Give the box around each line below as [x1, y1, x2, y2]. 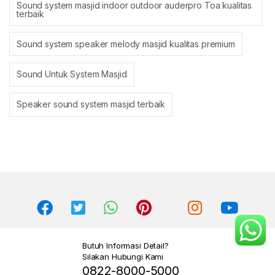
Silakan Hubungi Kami [82, 252, 164, 262]
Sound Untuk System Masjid [17, 69, 127, 80]
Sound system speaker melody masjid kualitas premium [17, 38, 235, 49]
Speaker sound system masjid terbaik [17, 99, 166, 110]
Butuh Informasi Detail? [82, 241, 169, 251]
